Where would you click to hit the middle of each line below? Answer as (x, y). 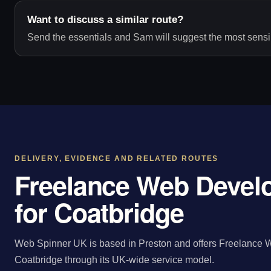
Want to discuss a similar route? (105, 20)
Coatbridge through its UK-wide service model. (114, 260)
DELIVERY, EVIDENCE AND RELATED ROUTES (117, 159)
